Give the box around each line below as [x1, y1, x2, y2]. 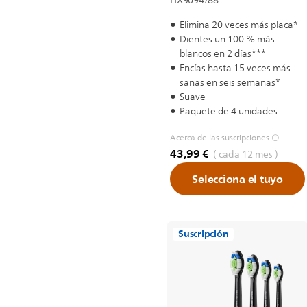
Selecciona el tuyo [192, 169, 283, 188]
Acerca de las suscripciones [170, 130, 269, 145]
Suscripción [178, 225, 229, 243]
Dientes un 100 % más [180, 32, 275, 47]
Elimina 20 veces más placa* [180, 17, 298, 33]
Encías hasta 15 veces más [180, 60, 291, 76]
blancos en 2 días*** [180, 46, 266, 62]
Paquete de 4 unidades [180, 103, 278, 119]
